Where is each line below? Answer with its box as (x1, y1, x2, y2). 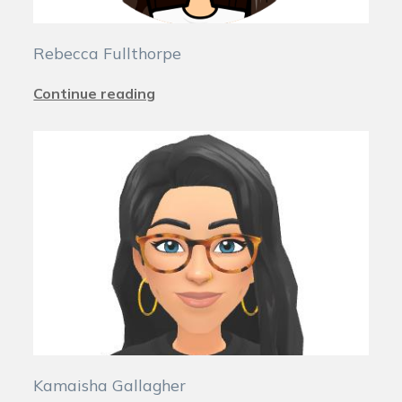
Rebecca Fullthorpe (33, 42, 182, 63)
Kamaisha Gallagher (33, 374, 187, 395)
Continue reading (33, 83, 156, 102)
